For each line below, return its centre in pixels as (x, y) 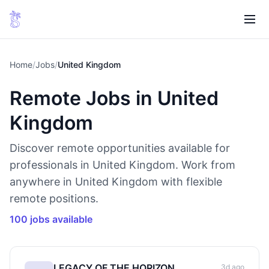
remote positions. (54, 198)
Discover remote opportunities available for (120, 148)
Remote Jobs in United (114, 98)
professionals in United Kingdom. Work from (122, 165)
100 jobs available (51, 219)
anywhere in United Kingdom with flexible (116, 182)
